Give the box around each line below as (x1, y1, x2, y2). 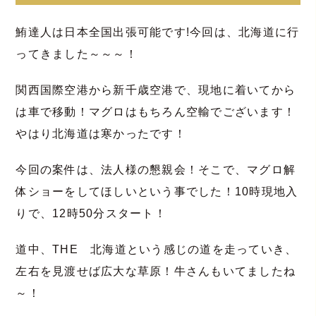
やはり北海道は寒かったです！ (16, 127, 186, 140)
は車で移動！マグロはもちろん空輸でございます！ (16, 105, 296, 118)
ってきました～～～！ (16, 47, 138, 60)
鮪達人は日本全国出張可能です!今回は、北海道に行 (16, 25, 300, 38)
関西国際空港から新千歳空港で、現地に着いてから (16, 83, 296, 96)
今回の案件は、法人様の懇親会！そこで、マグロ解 (16, 163, 296, 176)
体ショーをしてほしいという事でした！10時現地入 (16, 185, 298, 197)
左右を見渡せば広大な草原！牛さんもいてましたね (16, 265, 296, 277)
